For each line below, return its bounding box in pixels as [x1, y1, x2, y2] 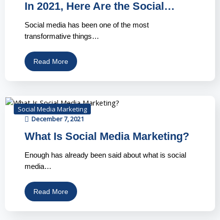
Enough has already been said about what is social [25, 150, 186, 159]
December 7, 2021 [31, 114, 84, 123]
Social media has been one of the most [25, 21, 149, 29]
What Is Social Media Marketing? [25, 130, 189, 142]
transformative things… [25, 32, 99, 41]
